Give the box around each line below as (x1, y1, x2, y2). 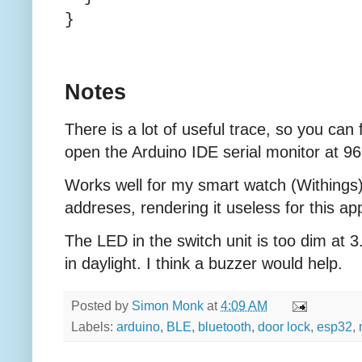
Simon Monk (132, 298, 204, 314)
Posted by (71, 298, 132, 314)
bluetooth (198, 319, 251, 335)
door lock (258, 319, 310, 335)
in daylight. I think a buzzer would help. (65, 255, 343, 273)
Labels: (71, 319, 116, 335)
